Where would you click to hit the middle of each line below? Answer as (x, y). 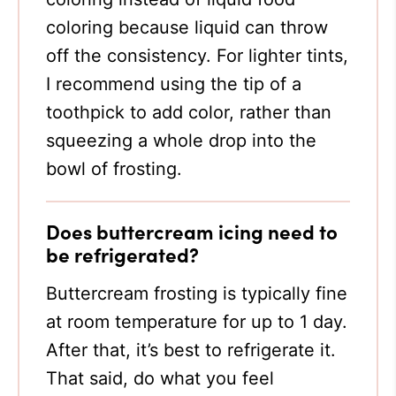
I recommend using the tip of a (174, 84)
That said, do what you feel (160, 378)
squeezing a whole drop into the (181, 141)
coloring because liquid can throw (187, 27)
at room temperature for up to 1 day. (197, 322)
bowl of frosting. (114, 169)
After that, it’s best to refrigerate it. (191, 350)
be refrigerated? (122, 254)
